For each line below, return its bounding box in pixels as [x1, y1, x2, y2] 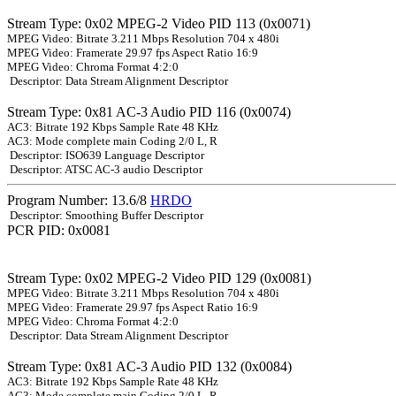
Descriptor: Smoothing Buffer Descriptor [7, 209, 203, 223]
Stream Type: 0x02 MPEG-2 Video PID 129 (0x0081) [7, 270, 311, 286]
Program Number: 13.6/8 [7, 193, 150, 209]
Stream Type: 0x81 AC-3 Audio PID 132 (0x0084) [7, 359, 292, 375]
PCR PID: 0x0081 [7, 223, 110, 239]
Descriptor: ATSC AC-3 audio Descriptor [7, 163, 202, 177]
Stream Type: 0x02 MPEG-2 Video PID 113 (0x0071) [7, 16, 310, 32]
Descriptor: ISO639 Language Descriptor [7, 148, 204, 163]
